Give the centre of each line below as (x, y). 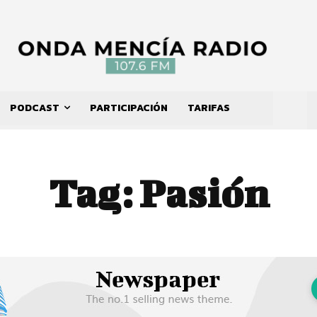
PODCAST (35, 108)
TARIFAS (209, 108)
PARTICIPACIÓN (129, 108)
